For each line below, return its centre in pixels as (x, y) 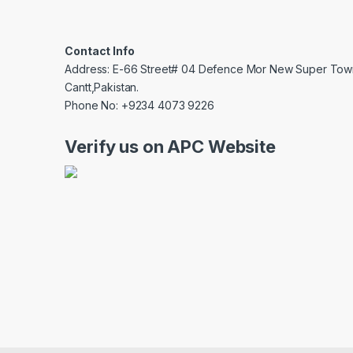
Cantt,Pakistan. (102, 87)
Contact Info (100, 51)
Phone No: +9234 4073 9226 (139, 106)
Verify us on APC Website (170, 147)
